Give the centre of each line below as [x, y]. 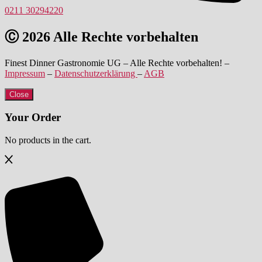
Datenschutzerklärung [96, 73]
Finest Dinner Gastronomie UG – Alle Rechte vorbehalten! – [117, 63]
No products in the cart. [48, 140]
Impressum [25, 73]
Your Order [33, 118]
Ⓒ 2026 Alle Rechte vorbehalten [101, 37]
